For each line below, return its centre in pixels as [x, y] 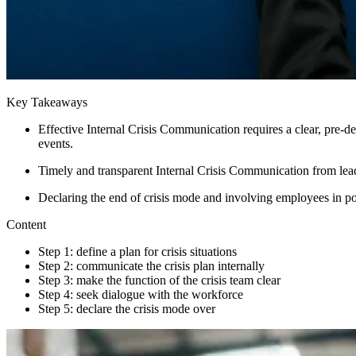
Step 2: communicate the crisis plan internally [151, 265]
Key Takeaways [47, 102]
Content [26, 224]
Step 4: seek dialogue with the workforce [141, 294]
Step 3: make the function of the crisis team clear [159, 280]
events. [56, 143]
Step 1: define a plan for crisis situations [137, 251]
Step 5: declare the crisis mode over [127, 308]
